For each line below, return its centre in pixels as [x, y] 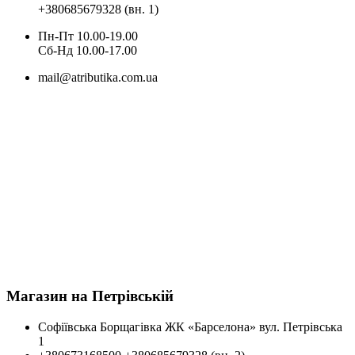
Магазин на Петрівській [90, 296]
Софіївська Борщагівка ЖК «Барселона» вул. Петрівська [190, 327]
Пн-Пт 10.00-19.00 [88, 36]
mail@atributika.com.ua [98, 77]
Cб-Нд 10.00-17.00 [88, 50]
